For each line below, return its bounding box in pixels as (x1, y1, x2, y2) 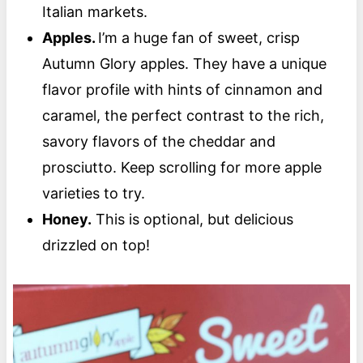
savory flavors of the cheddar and (41, 132, 275, 150)
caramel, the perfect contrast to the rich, (41, 106, 324, 124)
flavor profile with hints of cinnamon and (41, 80, 322, 98)
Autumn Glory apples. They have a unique (41, 54, 327, 72)
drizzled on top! (41, 236, 150, 254)
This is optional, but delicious (91, 210, 293, 228)
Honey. (41, 210, 92, 228)
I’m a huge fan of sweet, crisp (97, 28, 300, 46)
